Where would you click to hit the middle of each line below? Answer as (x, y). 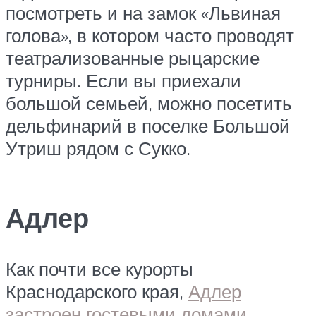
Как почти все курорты (99, 268)
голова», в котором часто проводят (150, 36)
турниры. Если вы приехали (123, 81)
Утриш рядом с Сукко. (98, 148)
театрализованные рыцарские (133, 58)
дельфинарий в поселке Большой (148, 126)
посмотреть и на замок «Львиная (143, 13)
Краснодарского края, (97, 291)
